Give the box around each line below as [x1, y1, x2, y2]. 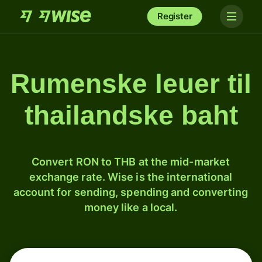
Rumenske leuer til [11, 68, 251, 99]
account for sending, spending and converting [13, 186, 249, 198]
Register [157, 11, 192, 22]
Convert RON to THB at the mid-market [31, 156, 230, 168]
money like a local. [84, 201, 178, 213]
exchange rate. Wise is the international [29, 171, 233, 183]
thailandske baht [24, 100, 238, 130]
